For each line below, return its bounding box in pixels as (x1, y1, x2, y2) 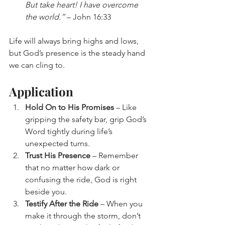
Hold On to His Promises (25, 102, 114, 113)
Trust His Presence (25, 151, 90, 161)
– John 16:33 (65, 12, 111, 22)
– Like (114, 102, 139, 113)
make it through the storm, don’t (25, 211, 143, 221)
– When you (98, 199, 145, 209)
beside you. (25, 187, 67, 197)
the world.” (25, 12, 65, 22)
